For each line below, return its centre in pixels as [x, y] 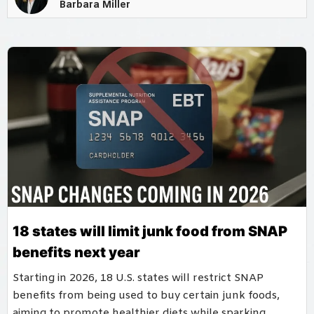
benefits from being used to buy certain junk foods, [146, 295]
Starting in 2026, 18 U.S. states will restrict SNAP [138, 278]
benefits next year [76, 252]
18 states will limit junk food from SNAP [150, 231]
